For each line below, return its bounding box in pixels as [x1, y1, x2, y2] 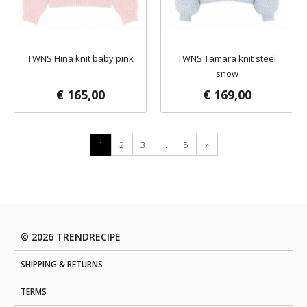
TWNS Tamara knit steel [177, 52, 276, 64]
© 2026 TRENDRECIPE [21, 230, 121, 243]
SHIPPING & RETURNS [21, 258, 103, 270]
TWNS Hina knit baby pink [27, 52, 134, 64]
